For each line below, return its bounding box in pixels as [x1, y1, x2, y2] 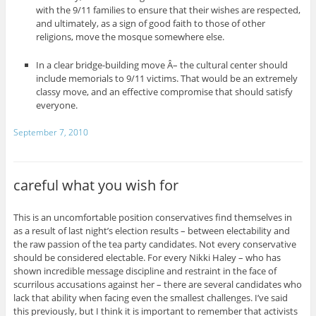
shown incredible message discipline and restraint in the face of [13, 264, 276, 277]
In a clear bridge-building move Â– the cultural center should [36, 59, 288, 72]
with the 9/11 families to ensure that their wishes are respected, [36, 4, 301, 17]
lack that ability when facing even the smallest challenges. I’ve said [13, 291, 288, 304]
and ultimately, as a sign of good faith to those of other [36, 17, 266, 30]
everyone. [36, 99, 78, 112]
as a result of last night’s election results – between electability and [13, 224, 290, 237]
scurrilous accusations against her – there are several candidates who [13, 277, 302, 291]
